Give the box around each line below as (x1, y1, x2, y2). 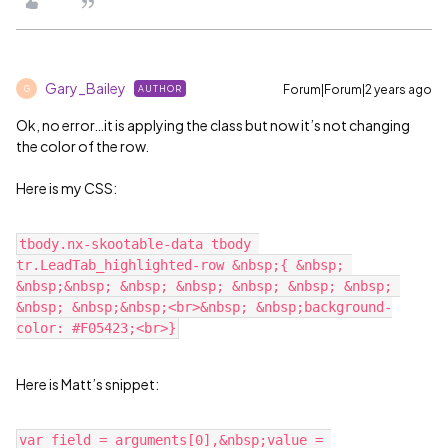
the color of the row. (16, 137, 153, 155)
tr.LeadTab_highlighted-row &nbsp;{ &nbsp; (16, 257, 344, 273)
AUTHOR (138, 83, 182, 94)
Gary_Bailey (45, 79, 126, 97)
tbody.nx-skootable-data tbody (19, 236, 251, 252)
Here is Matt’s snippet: (16, 375, 159, 393)
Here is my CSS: (16, 179, 117, 197)
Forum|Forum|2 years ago (283, 82, 432, 97)
